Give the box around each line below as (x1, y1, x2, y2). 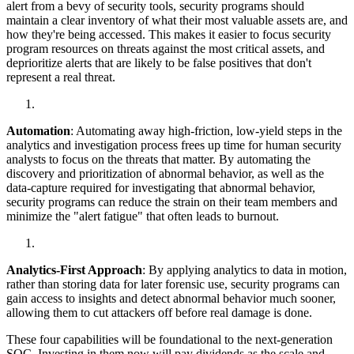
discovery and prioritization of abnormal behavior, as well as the (6, 167, 324, 181)
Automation (6, 124, 70, 138)
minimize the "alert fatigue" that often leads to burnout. (6, 209, 279, 224)
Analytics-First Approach (6, 263, 142, 277)
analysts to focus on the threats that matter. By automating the (6, 153, 311, 167)
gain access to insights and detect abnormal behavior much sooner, (6, 292, 336, 306)
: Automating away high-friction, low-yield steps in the (70, 124, 342, 138)
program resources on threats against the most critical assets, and (6, 42, 325, 56)
